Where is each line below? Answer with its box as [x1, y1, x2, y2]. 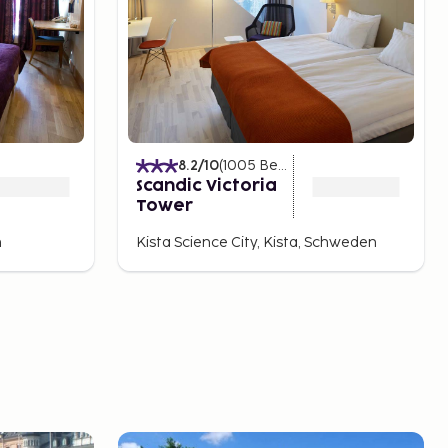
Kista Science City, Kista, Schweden [136, 234, 377, 252]
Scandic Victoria [136, 178, 277, 195]
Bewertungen [259, 157, 278, 175]
